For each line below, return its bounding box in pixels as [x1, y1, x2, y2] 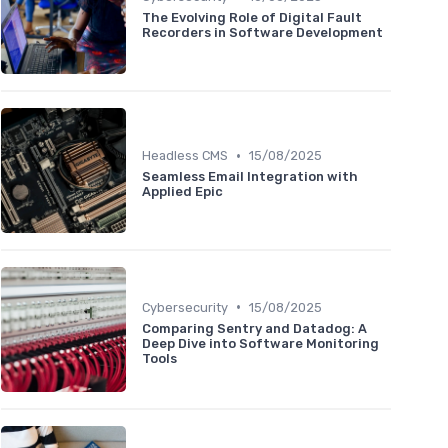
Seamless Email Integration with [142, 169, 358, 185]
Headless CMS [142, 148, 228, 164]
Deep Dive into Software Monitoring [142, 335, 379, 351]
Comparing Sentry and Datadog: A [142, 320, 367, 336]
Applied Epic [142, 184, 223, 200]
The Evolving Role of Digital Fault [142, 10, 362, 26]
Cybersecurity [142, 299, 228, 315]
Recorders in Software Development [142, 25, 383, 41]
